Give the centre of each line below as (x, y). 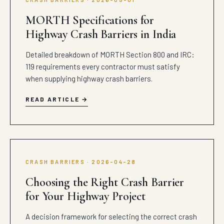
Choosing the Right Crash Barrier (105, 182)
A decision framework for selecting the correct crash (111, 216)
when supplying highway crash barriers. (89, 78)
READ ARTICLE (52, 99)
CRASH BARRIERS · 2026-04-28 (81, 162)
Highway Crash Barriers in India (101, 34)
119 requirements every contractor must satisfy (103, 66)
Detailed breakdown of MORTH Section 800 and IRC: (110, 54)
